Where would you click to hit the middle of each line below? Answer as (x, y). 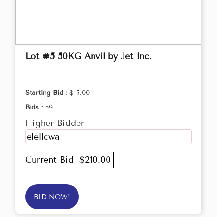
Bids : (35, 108)
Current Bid (51, 160)
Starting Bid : (47, 93)
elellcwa (43, 137)
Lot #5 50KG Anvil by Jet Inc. (88, 56)
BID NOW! (52, 197)
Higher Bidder (55, 123)
